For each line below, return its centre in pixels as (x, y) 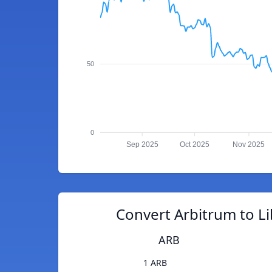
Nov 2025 (249, 145)
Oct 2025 (195, 145)
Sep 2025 (142, 145)
